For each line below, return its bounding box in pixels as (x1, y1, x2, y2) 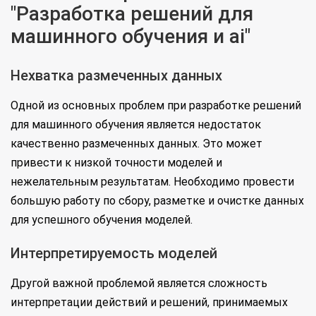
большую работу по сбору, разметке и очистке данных (11, 194, 304, 208)
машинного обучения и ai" (11, 25, 250, 49)
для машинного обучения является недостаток (11, 118, 261, 132)
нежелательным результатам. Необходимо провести (11, 175, 294, 189)
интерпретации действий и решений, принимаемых (11, 296, 288, 310)
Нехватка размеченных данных (11, 67, 222, 85)
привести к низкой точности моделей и (11, 156, 222, 170)
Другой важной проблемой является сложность (11, 276, 267, 291)
